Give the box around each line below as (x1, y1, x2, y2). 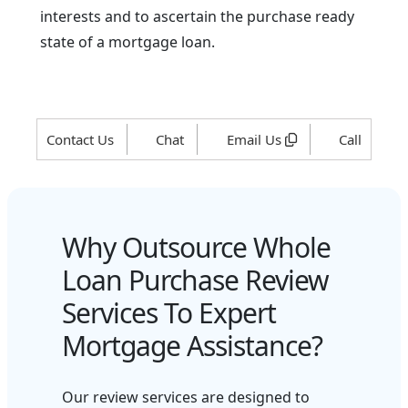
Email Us (226, 130, 285, 149)
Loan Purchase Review (62, 261, 329, 300)
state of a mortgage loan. (40, 32, 215, 53)
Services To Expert (62, 294, 276, 332)
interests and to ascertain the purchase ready (40, 6, 354, 27)
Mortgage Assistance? (62, 327, 322, 365)
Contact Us (46, 130, 114, 149)
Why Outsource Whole (62, 229, 331, 267)
